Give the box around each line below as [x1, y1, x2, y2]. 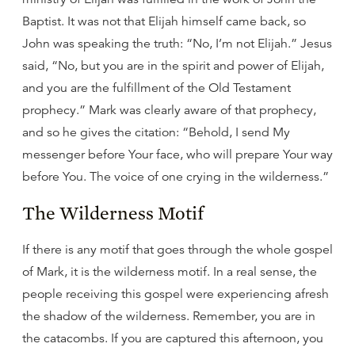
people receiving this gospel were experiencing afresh [22, 286, 329, 302]
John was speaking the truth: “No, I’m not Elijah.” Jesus [22, 36, 332, 52]
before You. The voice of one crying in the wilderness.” [22, 169, 329, 185]
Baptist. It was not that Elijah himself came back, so [22, 13, 306, 29]
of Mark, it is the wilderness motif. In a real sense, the [22, 264, 317, 280]
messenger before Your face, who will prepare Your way [22, 147, 333, 162]
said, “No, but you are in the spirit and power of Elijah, [22, 58, 324, 74]
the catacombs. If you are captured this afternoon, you [22, 330, 323, 346]
